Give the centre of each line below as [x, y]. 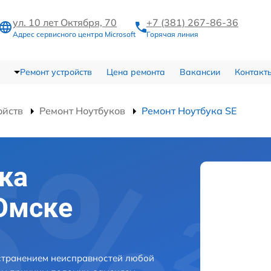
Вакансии [200, 72]
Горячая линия [172, 34]
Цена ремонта [135, 72]
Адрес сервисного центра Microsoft [74, 34]
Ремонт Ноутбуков [82, 110]
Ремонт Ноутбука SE [189, 110]
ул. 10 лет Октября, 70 [65, 23]
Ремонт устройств [56, 72]
